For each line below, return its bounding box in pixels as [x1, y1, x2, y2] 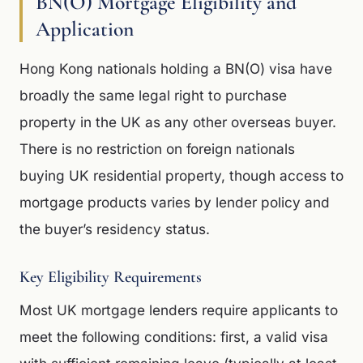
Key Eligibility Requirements [19, 267, 202, 287]
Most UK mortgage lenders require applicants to [19, 301, 338, 318]
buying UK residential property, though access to [19, 167, 344, 184]
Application [36, 16, 134, 41]
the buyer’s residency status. [19, 220, 210, 237]
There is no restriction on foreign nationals [19, 140, 295, 157]
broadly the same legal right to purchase [19, 87, 287, 104]
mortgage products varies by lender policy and [19, 194, 330, 211]
